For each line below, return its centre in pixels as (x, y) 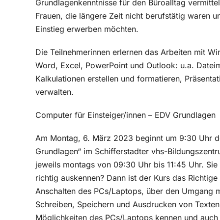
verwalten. (55, 92)
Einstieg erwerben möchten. (87, 29)
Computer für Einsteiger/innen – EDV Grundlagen (125, 115)
